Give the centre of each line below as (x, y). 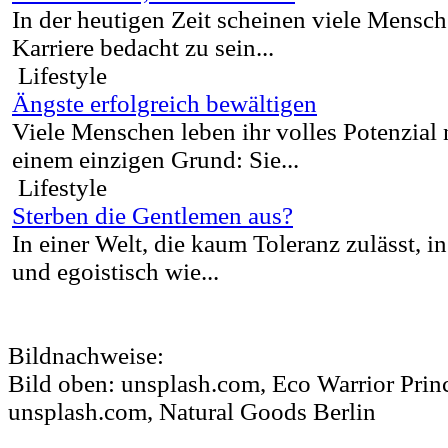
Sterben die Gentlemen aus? (152, 216)
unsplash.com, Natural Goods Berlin (192, 412)
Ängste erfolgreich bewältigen (164, 104)
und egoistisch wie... (115, 272)
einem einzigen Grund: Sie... (155, 160)
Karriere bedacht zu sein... (143, 48)
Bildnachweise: (86, 356)
